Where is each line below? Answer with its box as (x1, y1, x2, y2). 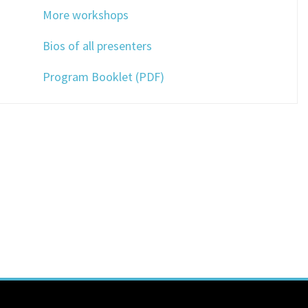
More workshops (43, 7, 129, 23)
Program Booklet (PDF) (43, 69, 165, 85)
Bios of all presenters (43, 38, 153, 54)
